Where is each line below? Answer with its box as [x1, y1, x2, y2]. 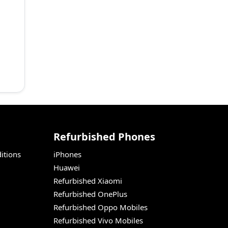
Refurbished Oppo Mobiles [53, 202, 148, 213]
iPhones [53, 149, 81, 160]
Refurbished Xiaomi [53, 176, 122, 186]
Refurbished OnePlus [53, 189, 127, 199]
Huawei [53, 162, 80, 173]
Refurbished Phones [53, 130, 155, 144]
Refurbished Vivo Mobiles [53, 215, 143, 226]
